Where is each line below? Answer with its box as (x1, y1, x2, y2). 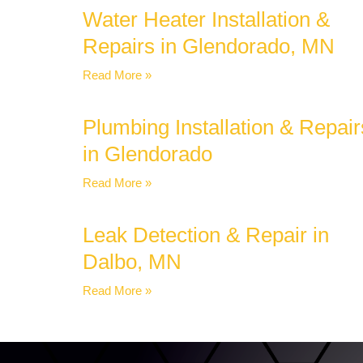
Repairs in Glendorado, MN (83, 34, 335, 59)
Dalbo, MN (83, 250, 181, 275)
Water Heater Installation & (83, 7, 330, 32)
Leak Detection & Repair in (83, 223, 329, 248)
